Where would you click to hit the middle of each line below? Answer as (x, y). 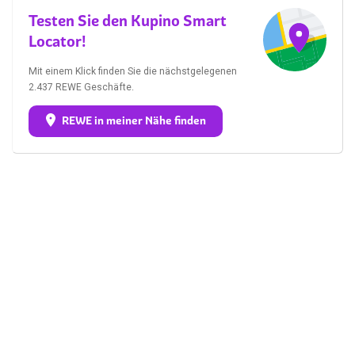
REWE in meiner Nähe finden (134, 120)
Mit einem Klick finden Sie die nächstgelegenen (133, 71)
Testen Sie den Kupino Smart (128, 20)
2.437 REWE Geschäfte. (81, 87)
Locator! (57, 41)
